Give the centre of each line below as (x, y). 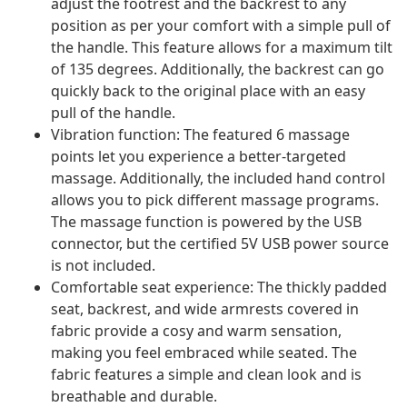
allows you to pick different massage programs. (215, 200)
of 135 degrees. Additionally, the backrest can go (218, 69)
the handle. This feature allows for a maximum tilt (222, 48)
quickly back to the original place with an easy (208, 91)
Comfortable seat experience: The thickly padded (219, 288)
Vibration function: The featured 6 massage (200, 135)
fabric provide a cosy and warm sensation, (196, 331)
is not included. (103, 266)
